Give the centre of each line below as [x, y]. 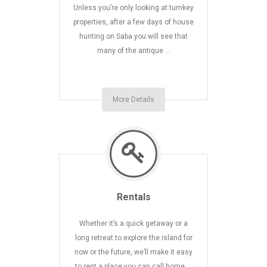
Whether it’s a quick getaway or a [133, 223]
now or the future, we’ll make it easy [133, 252]
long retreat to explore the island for [133, 238]
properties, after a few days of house [133, 22]
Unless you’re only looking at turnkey [133, 8]
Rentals [133, 197]
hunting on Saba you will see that [133, 36]
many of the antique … [133, 51]
